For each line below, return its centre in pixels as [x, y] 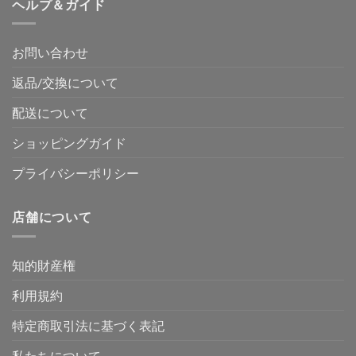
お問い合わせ [50, 52]
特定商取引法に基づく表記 [88, 326]
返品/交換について [65, 83]
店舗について [52, 217]
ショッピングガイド [69, 143]
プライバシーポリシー [75, 173]
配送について [50, 113]
